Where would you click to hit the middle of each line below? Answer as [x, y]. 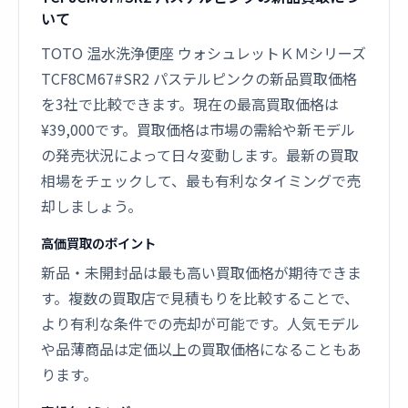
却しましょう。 [92, 206]
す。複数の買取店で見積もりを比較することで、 [200, 298]
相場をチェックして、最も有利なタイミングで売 [201, 180]
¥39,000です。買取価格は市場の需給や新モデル [198, 129]
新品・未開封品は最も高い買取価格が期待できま [201, 272]
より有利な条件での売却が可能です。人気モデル [200, 323]
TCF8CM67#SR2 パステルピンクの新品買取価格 [199, 78]
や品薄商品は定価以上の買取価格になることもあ [201, 349]
